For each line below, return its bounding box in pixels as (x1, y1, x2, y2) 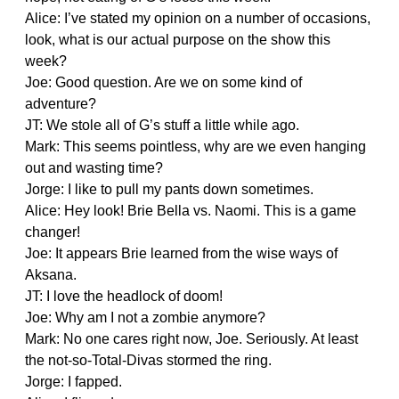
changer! (25, 224, 80, 240)
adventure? (25, 95, 96, 111)
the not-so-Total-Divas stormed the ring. (25, 352, 272, 368)
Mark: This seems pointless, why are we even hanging (25, 138, 366, 154)
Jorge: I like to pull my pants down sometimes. (25, 181, 313, 197)
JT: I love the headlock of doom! (25, 288, 223, 304)
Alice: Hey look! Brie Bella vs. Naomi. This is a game (25, 202, 356, 218)
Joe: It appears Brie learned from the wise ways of (25, 245, 338, 261)
